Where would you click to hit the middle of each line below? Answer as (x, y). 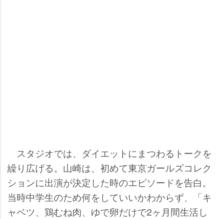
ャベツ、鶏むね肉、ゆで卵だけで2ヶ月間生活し (108, 211)
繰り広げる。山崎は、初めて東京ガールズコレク (109, 167)
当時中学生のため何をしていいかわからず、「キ (109, 197)
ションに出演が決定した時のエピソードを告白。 (109, 182)
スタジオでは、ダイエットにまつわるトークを (109, 153)
